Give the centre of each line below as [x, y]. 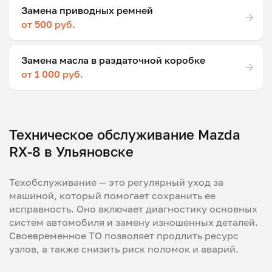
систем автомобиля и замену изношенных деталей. [134, 222]
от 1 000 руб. [52, 74]
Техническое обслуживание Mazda [125, 134]
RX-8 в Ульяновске [71, 151]
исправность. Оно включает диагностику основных [133, 209]
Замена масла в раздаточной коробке [113, 60]
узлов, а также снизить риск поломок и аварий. [124, 249]
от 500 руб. [48, 24]
